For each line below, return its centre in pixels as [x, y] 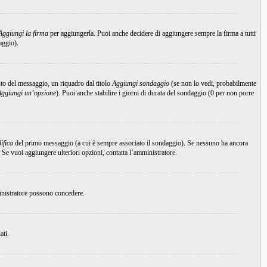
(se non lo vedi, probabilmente [213, 83]
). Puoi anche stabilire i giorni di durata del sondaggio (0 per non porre [155, 93]
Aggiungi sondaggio [141, 83]
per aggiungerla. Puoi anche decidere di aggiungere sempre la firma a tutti [152, 33]
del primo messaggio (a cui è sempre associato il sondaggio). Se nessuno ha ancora [131, 143]
